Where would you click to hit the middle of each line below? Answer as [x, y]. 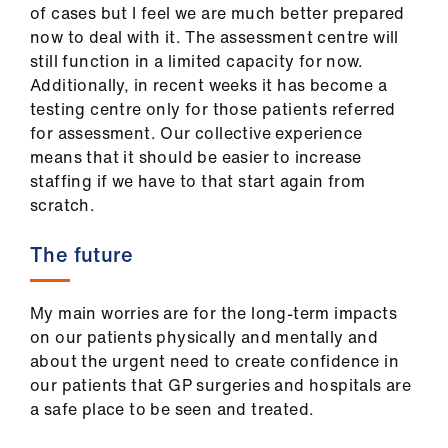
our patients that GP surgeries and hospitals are [221, 385]
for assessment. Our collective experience [196, 133]
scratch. [63, 205]
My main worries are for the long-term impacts [213, 313]
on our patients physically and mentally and [204, 337]
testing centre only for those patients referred [213, 109]
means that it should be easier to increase [196, 157]
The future [81, 254]
